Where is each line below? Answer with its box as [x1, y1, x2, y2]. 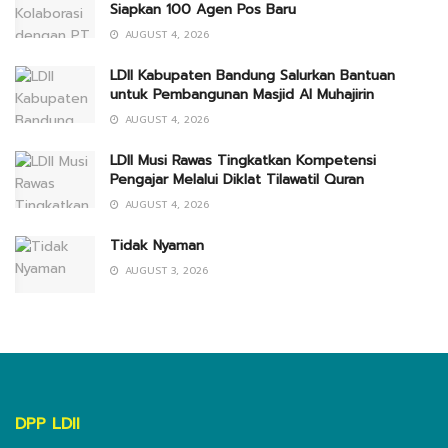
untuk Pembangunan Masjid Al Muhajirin [110, 84, 374, 106]
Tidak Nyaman [110, 235, 204, 257]
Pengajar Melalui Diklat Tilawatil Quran [110, 169, 364, 191]
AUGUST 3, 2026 [121, 263, 208, 279]
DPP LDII [15, 412, 80, 437]
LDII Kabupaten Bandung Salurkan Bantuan [110, 65, 395, 87]
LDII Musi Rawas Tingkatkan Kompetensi [110, 150, 376, 172]
